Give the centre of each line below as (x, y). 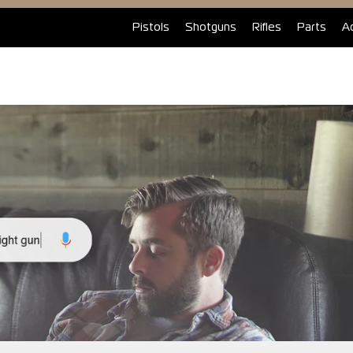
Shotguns (211, 28)
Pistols (151, 28)
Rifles (267, 28)
